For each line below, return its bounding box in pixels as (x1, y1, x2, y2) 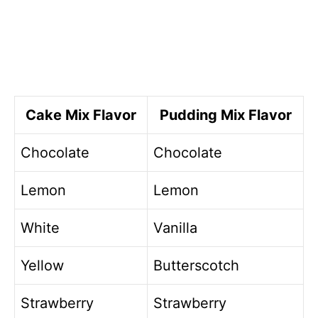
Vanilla (153, 219, 197, 237)
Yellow (21, 257, 64, 275)
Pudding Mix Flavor (159, 106, 292, 124)
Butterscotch (153, 257, 239, 275)
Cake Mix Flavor (26, 106, 136, 124)
